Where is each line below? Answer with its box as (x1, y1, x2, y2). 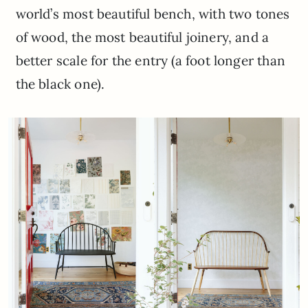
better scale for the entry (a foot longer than (15, 52, 285, 69)
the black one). (15, 76, 105, 93)
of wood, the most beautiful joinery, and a (15, 29, 269, 46)
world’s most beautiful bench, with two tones (15, 5, 290, 23)
